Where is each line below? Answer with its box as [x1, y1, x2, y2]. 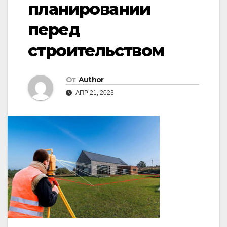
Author [78, 75, 104, 85]
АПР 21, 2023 [74, 89, 114, 97]
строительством [28, 41, 164, 61]
